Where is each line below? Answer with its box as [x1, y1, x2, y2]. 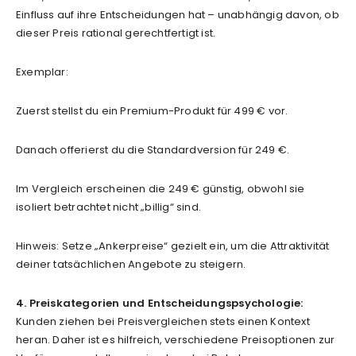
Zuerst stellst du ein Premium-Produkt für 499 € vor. [16, 103, 288, 118]
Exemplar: [16, 64, 68, 79]
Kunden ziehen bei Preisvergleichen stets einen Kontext [16, 313, 310, 329]
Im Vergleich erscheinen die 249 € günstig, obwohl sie [16, 180, 305, 196]
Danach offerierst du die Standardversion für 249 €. [16, 141, 290, 157]
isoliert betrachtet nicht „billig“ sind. [16, 199, 201, 215]
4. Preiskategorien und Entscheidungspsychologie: [16, 295, 304, 311]
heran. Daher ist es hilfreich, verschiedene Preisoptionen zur [16, 331, 335, 347]
